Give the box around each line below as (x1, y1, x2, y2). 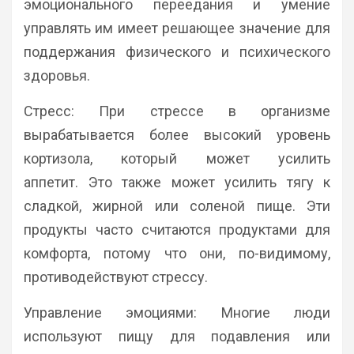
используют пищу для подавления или (24, 328, 330, 345)
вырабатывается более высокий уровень (24, 126, 330, 143)
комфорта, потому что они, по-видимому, (24, 245, 330, 262)
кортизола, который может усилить (24, 150, 330, 167)
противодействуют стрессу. (24, 269, 208, 285)
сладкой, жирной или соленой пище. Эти (24, 198, 330, 214)
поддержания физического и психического (24, 43, 330, 60)
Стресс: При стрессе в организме (24, 103, 330, 119)
